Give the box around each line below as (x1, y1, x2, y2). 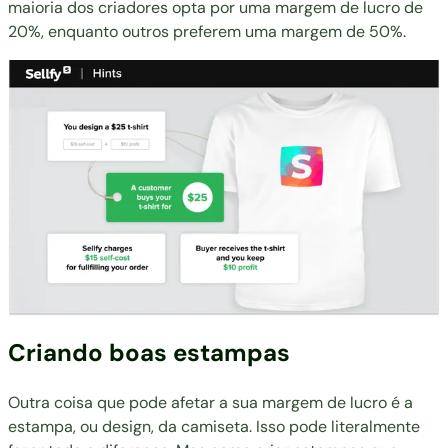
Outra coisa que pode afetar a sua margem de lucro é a (8, 392, 413, 414)
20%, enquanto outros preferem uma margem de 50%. (8, 20, 406, 42)
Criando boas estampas (8, 337, 290, 369)
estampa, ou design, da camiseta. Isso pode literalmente (8, 416, 420, 438)
